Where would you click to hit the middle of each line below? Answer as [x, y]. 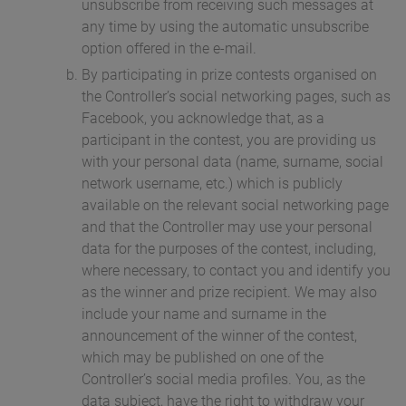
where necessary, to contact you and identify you [236, 271]
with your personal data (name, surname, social [232, 162]
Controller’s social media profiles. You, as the [223, 380]
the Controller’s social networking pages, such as [236, 97]
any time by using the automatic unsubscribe [225, 27]
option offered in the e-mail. [169, 49]
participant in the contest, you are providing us [229, 140]
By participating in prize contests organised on [229, 75]
